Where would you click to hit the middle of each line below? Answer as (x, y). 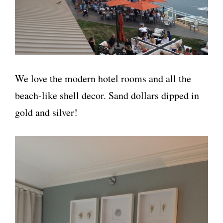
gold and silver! (46, 112)
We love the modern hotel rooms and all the (103, 78)
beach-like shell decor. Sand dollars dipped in (107, 95)
